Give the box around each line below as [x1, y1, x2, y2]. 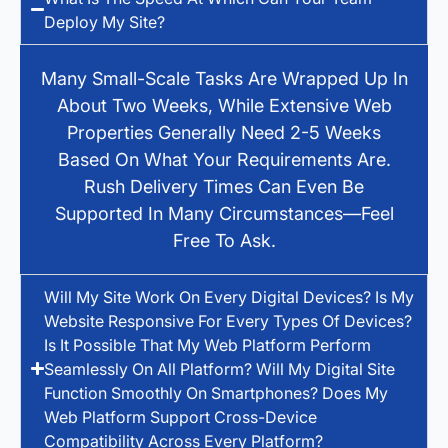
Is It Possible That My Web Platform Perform [44, 334, 372, 355]
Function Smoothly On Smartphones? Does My [44, 382, 389, 403]
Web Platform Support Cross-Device [44, 406, 318, 427]
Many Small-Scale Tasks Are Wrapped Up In [40, 67, 408, 89]
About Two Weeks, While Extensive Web [56, 94, 392, 116]
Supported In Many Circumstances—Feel [54, 202, 394, 224]
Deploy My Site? [44, 11, 166, 32]
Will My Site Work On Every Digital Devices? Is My [44, 286, 415, 307]
